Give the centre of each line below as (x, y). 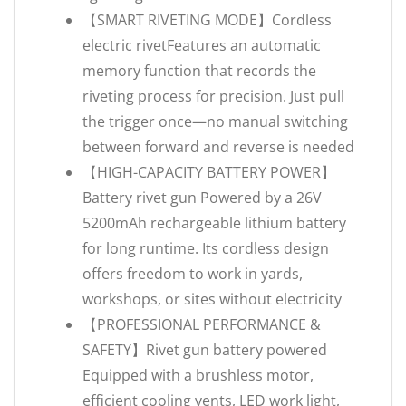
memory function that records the (199, 71)
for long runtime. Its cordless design (206, 248)
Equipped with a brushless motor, (198, 375)
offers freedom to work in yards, (193, 274)
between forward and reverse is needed (218, 147)
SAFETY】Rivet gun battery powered (205, 350)
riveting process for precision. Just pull (213, 96)
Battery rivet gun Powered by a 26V (202, 198)
